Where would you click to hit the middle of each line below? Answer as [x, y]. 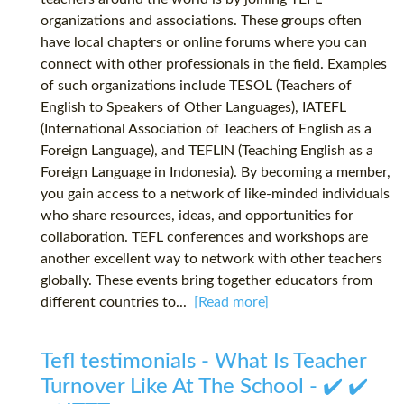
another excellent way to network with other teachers [211, 259]
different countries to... [117, 303]
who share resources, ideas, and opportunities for [197, 216]
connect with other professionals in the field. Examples [214, 64]
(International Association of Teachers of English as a [206, 129]
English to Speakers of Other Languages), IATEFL [193, 108]
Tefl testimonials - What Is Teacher [203, 362]
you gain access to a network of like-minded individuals [215, 194]
